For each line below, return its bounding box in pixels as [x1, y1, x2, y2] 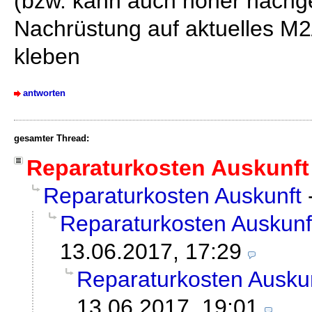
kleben [14, 44, 80, 70]
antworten [23, 88, 65, 99]
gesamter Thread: [14, 133, 89, 144]
